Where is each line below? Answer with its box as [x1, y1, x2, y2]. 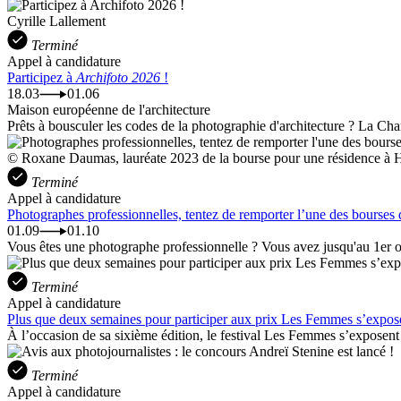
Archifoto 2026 [76, 69, 160, 85]
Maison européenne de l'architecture [7, 101, 210, 117]
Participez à [7, 69, 76, 85]
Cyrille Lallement [7, 13, 106, 29]
